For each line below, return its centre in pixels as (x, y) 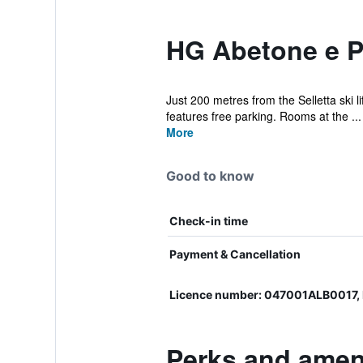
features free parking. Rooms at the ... (263, 116)
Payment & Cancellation (235, 254)
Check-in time (208, 221)
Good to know (210, 176)
